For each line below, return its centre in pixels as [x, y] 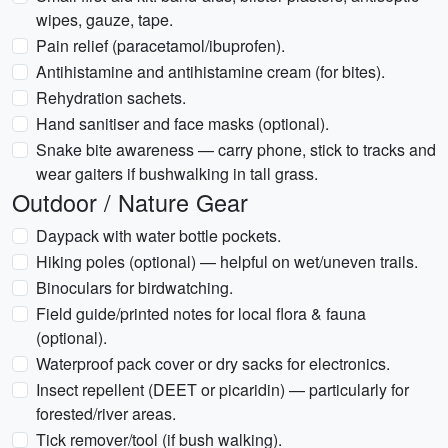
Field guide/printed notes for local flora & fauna [201, 313]
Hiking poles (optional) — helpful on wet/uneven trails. [227, 261]
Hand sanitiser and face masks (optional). [182, 123]
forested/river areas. [106, 413]
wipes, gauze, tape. [104, 19]
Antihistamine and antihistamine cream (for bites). [210, 71]
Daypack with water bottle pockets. [158, 235]
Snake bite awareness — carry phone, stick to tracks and [236, 149]
